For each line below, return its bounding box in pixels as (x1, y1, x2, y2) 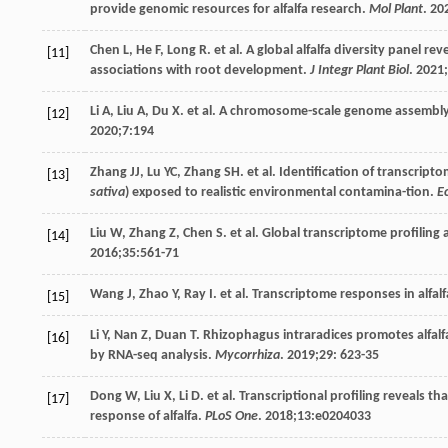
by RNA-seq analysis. (90, 347, 215, 363)
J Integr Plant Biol (310, 62, 409, 78)
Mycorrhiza (215, 347, 280, 363)
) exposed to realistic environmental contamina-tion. (125, 184, 437, 200)
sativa (90, 184, 125, 200)
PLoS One (205, 408, 258, 424)
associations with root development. (90, 62, 310, 78)
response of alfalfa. (90, 408, 205, 424)
